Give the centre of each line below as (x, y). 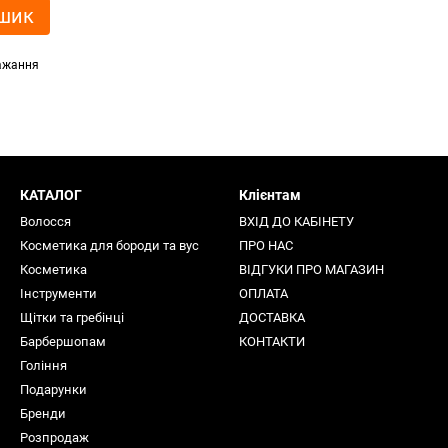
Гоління (43, 365)
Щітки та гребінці (72, 317)
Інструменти (58, 293)
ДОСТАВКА (272, 317)
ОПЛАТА (263, 293)
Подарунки (53, 389)
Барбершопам (63, 341)
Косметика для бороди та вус (109, 245)
